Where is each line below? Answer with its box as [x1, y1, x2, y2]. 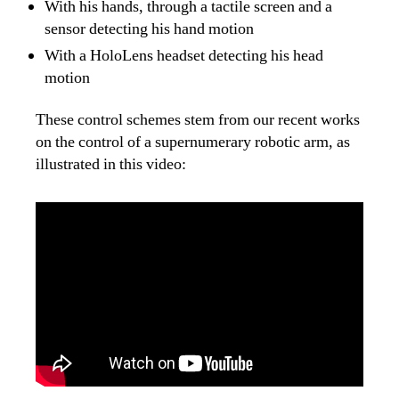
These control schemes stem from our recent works [36, 110, 360, 131]
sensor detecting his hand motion [45, 18, 254, 39]
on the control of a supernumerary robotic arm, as [36, 132, 350, 153]
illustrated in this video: [36, 154, 186, 175]
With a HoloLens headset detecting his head [45, 45, 323, 66]
